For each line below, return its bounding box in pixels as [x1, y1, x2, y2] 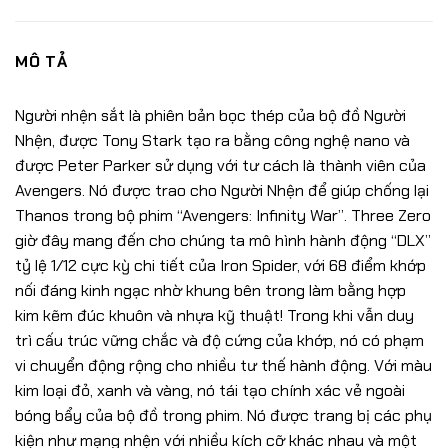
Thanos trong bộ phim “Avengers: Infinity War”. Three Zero [15, 205, 431, 227]
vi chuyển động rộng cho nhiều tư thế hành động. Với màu [15, 355, 432, 377]
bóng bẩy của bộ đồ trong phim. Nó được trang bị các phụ [15, 405, 432, 427]
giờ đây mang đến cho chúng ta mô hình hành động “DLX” [15, 230, 431, 252]
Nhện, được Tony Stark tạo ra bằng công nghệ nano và [15, 130, 410, 152]
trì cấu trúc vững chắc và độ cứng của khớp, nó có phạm [15, 330, 424, 352]
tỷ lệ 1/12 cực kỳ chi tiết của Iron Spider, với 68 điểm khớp [15, 255, 426, 277]
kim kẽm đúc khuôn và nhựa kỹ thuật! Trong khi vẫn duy [15, 305, 414, 327]
